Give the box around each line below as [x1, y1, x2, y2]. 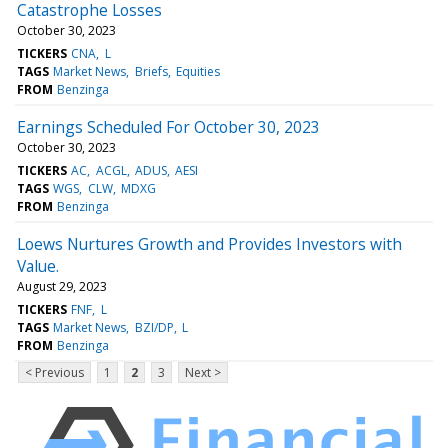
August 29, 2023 [17, 277, 107, 295]
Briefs [134, 62, 168, 80]
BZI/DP [134, 318, 174, 336]
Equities [175, 62, 220, 80]
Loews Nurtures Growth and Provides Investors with [17, 232, 402, 255]
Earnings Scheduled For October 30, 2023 [17, 115, 320, 138]
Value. [17, 254, 59, 277]
